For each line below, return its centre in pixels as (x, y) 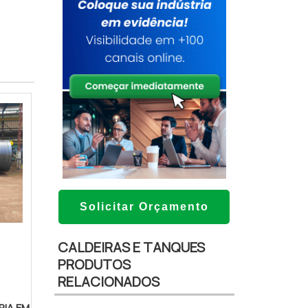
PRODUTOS (94, 265)
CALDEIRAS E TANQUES (131, 247)
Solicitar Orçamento (144, 207)
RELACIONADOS (108, 282)
